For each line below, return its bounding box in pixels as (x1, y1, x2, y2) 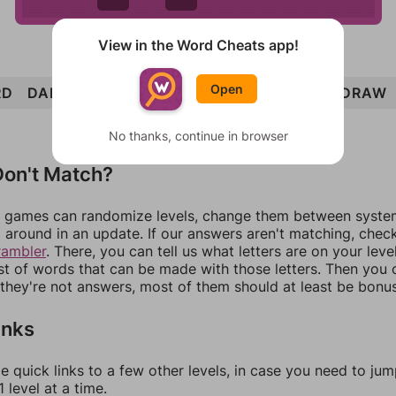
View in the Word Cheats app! (97, 35, 299, 54)
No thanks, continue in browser (108, 127, 288, 143)
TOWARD (84, 83, 152, 102)
